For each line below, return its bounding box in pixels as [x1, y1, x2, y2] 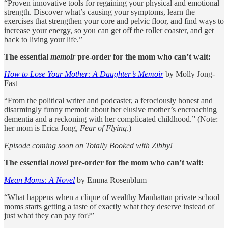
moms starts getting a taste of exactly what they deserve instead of [4, 202, 214, 211]
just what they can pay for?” [4, 211, 94, 220]
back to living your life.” [4, 35, 82, 44]
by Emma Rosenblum [75, 175, 147, 184]
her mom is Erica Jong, [4, 123, 80, 132]
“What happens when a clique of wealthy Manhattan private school [4, 192, 219, 202]
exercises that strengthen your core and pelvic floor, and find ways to [4, 16, 224, 25]
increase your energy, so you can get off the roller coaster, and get [4, 25, 214, 35]
